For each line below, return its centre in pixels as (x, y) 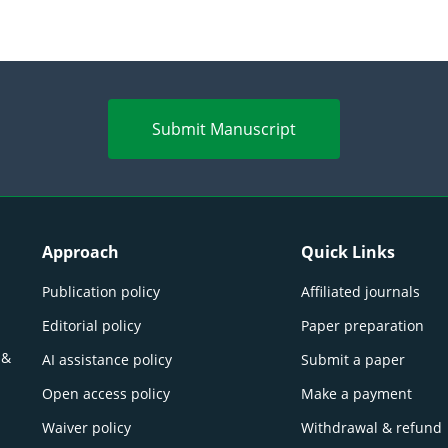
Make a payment (356, 394)
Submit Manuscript (224, 129)
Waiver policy (86, 428)
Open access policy (106, 394)
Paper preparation (362, 326)
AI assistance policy (107, 360)
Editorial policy (91, 326)
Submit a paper (352, 360)
